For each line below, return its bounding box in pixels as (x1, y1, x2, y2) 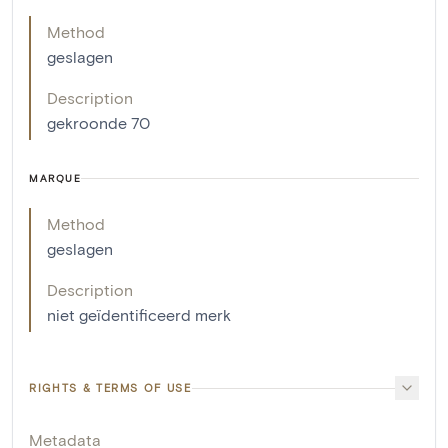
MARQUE (29, 172, 81, 185)
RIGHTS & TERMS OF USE (29, 381, 192, 395)
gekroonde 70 (47, 113, 150, 133)
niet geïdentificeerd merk (47, 305, 231, 325)
